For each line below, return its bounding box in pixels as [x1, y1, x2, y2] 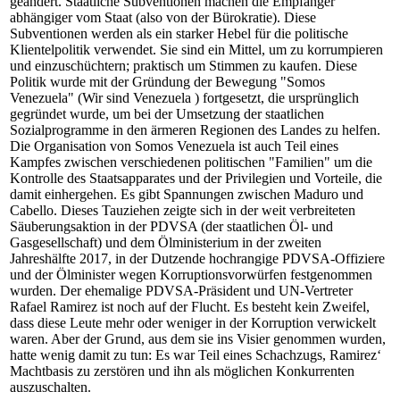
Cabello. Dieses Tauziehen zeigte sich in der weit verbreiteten [10, 203, 355, 218]
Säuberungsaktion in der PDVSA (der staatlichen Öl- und [10, 219, 333, 234]
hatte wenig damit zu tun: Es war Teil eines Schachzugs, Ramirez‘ [10, 347, 381, 362]
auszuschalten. [10, 379, 91, 395]
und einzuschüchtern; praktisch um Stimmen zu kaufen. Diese [10, 58, 357, 73]
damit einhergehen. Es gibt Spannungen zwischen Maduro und [10, 187, 363, 202]
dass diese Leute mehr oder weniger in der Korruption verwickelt [10, 315, 376, 330]
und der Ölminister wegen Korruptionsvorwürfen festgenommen [10, 267, 372, 282]
